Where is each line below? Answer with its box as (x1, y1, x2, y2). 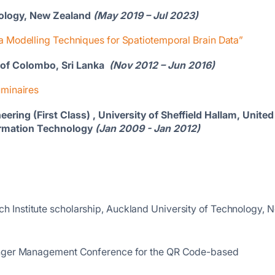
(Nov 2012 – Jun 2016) (109, 59, 215, 71)
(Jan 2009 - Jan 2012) (93, 122, 200, 134)
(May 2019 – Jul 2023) (93, 9, 198, 21)
